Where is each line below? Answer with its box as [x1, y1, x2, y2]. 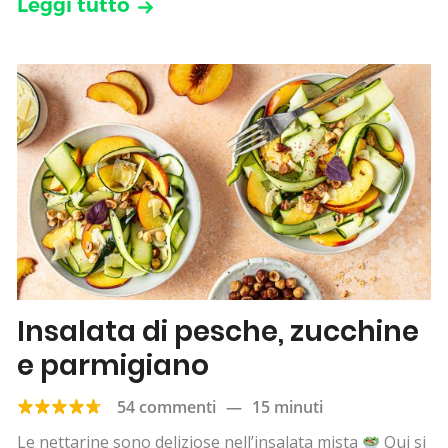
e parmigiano [17, 346, 209, 386]
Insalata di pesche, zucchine [17, 312, 419, 352]
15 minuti [252, 396, 323, 419]
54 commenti [117, 396, 216, 419]
